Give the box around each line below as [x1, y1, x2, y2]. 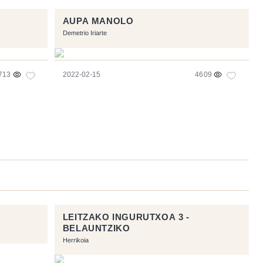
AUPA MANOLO [62, 16, 134, 26]
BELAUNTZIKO [62, 223, 130, 233]
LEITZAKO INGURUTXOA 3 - [62, 212, 190, 222]
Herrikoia [62, 236, 89, 244]
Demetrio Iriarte [62, 29, 107, 37]
